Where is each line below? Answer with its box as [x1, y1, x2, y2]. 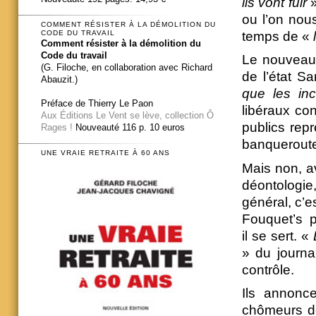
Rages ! [41, 121, 73, 133]
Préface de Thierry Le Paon [41, 97, 153, 109]
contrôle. [241, 262, 294, 277]
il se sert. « [241, 228, 313, 243]
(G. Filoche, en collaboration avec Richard [41, 61, 212, 73]
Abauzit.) [41, 73, 78, 85]
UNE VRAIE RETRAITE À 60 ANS [41, 149, 170, 157]
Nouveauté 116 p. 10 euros [73, 121, 185, 133]
